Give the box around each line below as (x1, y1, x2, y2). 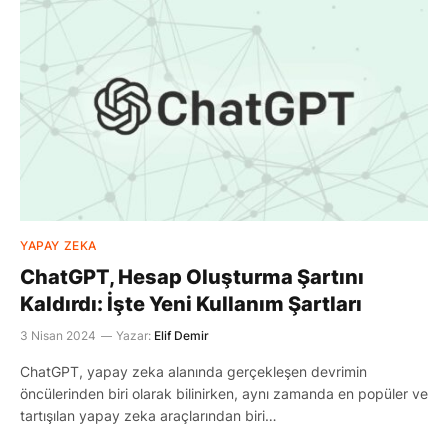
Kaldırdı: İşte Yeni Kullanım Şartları (20, 292, 362, 316)
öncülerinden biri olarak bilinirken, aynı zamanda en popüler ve (20, 385, 428, 402)
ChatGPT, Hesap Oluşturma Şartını (20, 265, 364, 289)
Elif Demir (154, 328, 209, 343)
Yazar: (116, 328, 151, 343)
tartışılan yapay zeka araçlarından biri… (20, 407, 277, 424)
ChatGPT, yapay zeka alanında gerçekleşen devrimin (20, 363, 367, 380)
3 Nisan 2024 (20, 328, 96, 343)
